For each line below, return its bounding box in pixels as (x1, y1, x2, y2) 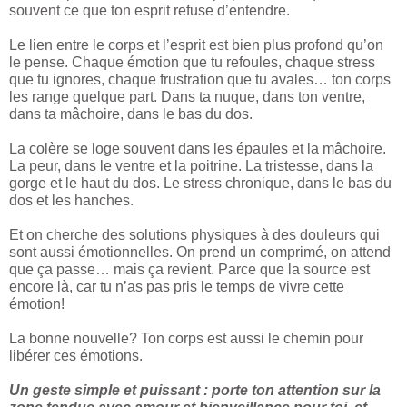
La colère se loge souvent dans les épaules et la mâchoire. (9, 141, 386, 157)
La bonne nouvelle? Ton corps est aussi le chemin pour (9, 331, 363, 347)
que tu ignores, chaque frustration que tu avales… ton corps (9, 72, 391, 88)
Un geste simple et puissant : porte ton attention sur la (9, 382, 381, 399)
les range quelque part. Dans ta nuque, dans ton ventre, (9, 89, 365, 105)
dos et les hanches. (9, 193, 134, 209)
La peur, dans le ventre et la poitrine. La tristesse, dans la (9, 158, 373, 174)
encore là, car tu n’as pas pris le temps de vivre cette (9, 279, 344, 295)
